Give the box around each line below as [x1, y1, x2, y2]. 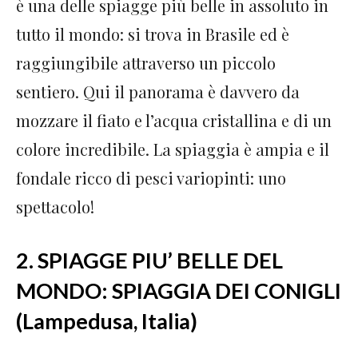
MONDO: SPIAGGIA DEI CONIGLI [16, 276, 341, 304]
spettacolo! [16, 195, 94, 217]
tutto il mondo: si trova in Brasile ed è [16, 22, 289, 45]
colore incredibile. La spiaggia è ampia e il [16, 137, 329, 160]
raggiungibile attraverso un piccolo [16, 51, 276, 74]
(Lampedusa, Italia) [16, 307, 197, 334]
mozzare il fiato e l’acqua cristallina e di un [16, 109, 332, 131]
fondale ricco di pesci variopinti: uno [16, 166, 286, 189]
